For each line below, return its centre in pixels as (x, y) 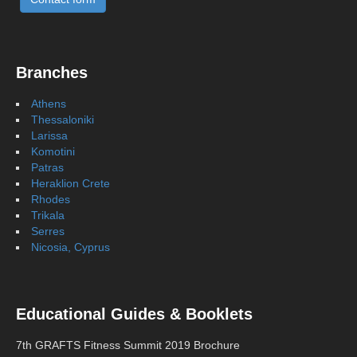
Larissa (49, 135)
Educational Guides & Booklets (134, 314)
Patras (47, 167)
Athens (49, 104)
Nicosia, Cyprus (71, 247)
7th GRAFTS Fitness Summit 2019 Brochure (128, 345)
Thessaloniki (63, 120)
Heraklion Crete (71, 183)
